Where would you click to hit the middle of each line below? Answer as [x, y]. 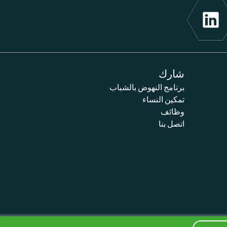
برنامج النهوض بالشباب [147, 87]
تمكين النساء [163, 99]
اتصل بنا [172, 123]
